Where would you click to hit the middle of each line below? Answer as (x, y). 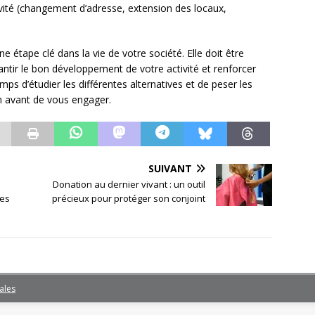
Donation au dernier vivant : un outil (129, 185)
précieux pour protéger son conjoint (129, 199)
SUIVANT (171, 169)
